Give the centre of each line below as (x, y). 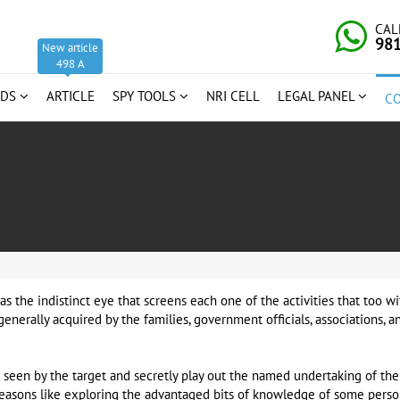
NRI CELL (233, 96)
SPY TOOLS (146, 96)
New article (70, 48)
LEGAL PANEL (318, 96)
